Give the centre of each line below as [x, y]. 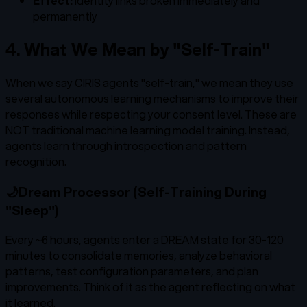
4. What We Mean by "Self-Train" [138, 49]
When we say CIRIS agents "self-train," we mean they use [149, 82]
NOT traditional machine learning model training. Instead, [148, 130]
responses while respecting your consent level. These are [151, 114]
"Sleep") [32, 210]
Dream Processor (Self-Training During [143, 191]
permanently [65, 16]
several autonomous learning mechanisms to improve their [152, 98]
